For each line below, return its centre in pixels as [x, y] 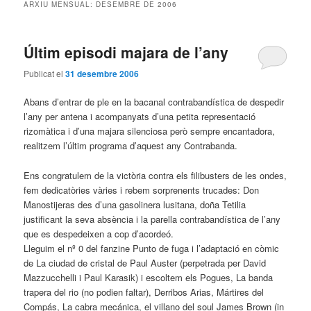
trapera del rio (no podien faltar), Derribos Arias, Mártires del [144, 292]
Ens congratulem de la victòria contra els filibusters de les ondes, [155, 175]
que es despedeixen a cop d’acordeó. [99, 233]
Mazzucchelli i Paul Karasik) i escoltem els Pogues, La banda [149, 277]
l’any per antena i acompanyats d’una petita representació [140, 117]
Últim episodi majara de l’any [126, 52]
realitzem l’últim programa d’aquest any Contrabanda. [131, 146]
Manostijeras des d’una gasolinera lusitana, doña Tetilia [135, 204]
